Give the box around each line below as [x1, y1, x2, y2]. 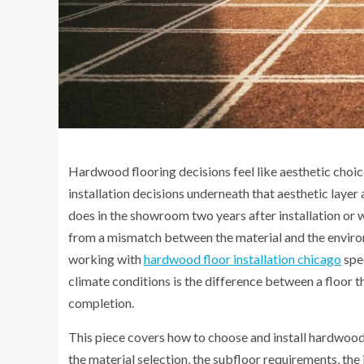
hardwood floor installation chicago [144, 251, 341, 267]
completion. [68, 295, 134, 311]
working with [68, 251, 141, 267]
